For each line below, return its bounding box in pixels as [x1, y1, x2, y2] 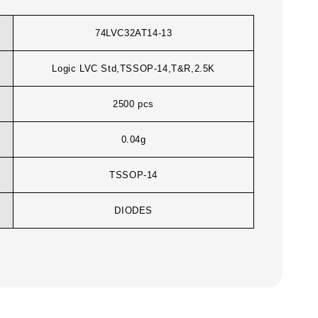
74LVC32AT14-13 [94, 28, 172, 39]
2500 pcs [113, 99, 155, 110]
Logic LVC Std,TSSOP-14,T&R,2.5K [52, 63, 215, 75]
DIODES [114, 205, 153, 216]
